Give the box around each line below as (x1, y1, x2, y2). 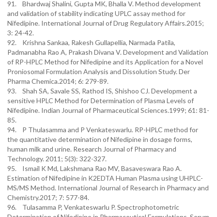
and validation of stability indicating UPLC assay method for (7, 9, 186, 17)
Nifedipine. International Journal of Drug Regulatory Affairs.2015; (7, 19, 204, 27)
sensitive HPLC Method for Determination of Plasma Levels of (7, 96, 194, 105)
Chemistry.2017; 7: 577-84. (7, 193, 89, 201)
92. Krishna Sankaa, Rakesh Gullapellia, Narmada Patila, (7, 38, 175, 46)
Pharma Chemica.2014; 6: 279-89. (7, 77, 108, 85)
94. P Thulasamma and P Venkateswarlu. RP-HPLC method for (7, 125, 198, 134)
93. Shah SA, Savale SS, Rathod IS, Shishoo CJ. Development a (7, 87, 197, 95)
